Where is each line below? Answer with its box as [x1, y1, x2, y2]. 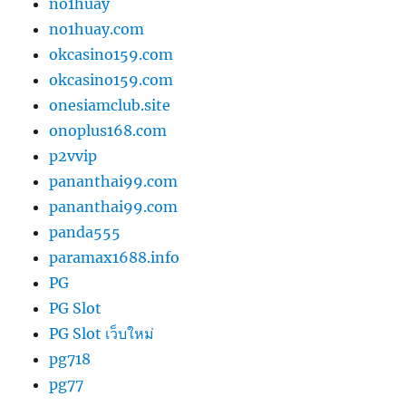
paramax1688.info [49, 248, 180, 267]
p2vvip [49, 147, 98, 166]
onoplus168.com [49, 121, 168, 140]
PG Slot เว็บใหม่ [49, 324, 155, 343]
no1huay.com [49, 20, 145, 39]
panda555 [49, 223, 121, 242]
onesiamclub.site [49, 96, 171, 115]
